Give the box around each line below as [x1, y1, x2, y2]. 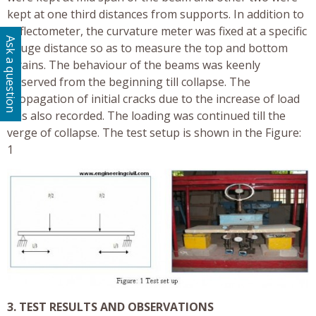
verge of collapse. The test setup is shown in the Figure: [7, 124, 301, 140]
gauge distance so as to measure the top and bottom [7, 39, 288, 56]
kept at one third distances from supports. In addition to [7, 6, 304, 22]
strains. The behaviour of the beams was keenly [7, 56, 260, 73]
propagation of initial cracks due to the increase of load [7, 90, 300, 107]
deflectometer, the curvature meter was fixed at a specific [7, 23, 307, 39]
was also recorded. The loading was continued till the [7, 107, 286, 123]
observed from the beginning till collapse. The [7, 73, 250, 90]
